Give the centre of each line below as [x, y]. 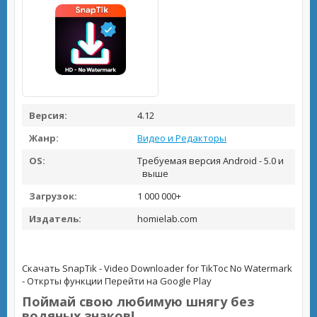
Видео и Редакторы [182, 138]
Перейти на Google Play [158, 281]
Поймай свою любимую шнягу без [138, 301]
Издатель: [55, 219]
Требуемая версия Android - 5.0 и [209, 161]
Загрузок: [53, 196]
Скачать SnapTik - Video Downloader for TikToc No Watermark [157, 268]
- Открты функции [62, 281]
